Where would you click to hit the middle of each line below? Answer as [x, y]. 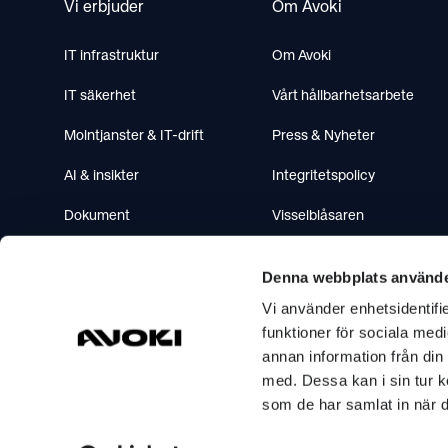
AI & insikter [101, 176]
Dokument [97, 216]
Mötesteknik [103, 256]
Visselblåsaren [318, 216]
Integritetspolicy [323, 176]
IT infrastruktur [111, 56]
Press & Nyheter [323, 136]
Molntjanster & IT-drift [134, 136]
